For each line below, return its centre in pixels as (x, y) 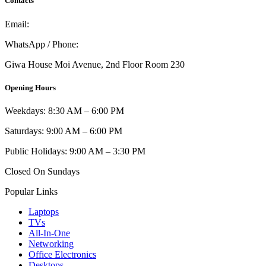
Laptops (44, 211)
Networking (51, 243)
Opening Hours (30, 87)
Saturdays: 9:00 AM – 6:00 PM (64, 131)
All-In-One (49, 233)
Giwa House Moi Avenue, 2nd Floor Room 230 (95, 64)
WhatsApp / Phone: (43, 44)
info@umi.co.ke (62, 24)
